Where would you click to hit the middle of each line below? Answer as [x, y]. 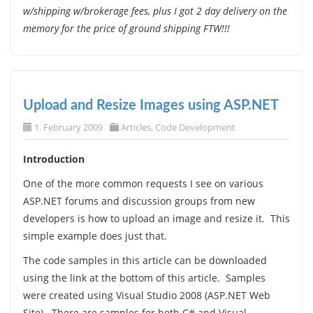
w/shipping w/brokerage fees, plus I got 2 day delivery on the [155, 10]
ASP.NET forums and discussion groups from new [139, 201]
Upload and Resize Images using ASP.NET [151, 106]
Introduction [53, 159]
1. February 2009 [68, 128]
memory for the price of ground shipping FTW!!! [126, 28]
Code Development [195, 128]
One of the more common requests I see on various [143, 184]
